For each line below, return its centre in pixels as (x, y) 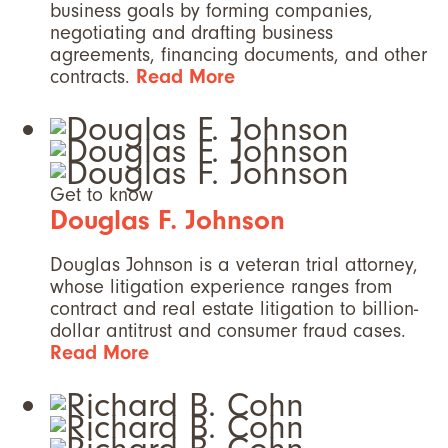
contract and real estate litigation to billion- (234, 309)
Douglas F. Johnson (167, 220)
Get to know (101, 195)
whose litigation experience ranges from (221, 287)
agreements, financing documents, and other (238, 55)
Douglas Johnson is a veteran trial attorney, (234, 265)
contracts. (93, 77)
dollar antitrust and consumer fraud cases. (228, 331)
